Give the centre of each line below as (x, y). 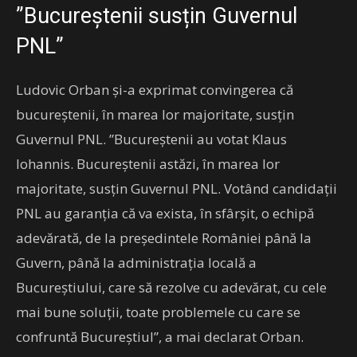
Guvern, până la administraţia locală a (136, 262)
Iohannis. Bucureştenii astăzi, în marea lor (148, 163)
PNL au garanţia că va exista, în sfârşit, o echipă (165, 213)
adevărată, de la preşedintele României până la (164, 237)
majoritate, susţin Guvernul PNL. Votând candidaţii (177, 188)
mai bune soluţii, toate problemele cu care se (158, 312)
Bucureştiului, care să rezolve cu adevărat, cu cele (171, 287)
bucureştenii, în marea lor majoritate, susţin (155, 114)
